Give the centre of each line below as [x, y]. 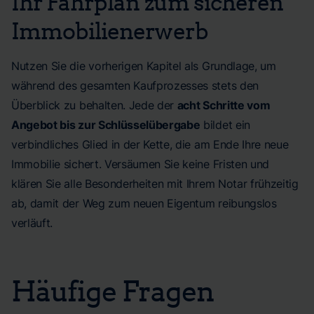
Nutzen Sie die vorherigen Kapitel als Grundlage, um [144, 66]
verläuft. [32, 223]
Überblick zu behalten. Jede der [94, 105]
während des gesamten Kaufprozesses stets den [135, 86]
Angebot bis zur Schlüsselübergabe [106, 125]
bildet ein [225, 125]
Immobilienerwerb [110, 30]
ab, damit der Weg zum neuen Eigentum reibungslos [144, 203]
